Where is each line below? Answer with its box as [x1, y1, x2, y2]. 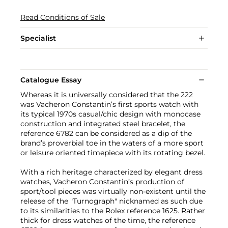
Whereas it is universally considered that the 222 [20, 90, 193, 100]
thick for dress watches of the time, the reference [20, 216, 195, 225]
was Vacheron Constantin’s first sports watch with [20, 100, 198, 109]
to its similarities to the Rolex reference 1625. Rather [20, 206, 205, 216]
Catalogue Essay [20, 75, 81, 85]
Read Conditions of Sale [20, 13, 105, 22]
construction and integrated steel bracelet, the [20, 119, 185, 129]
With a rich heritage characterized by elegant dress [20, 167, 203, 177]
